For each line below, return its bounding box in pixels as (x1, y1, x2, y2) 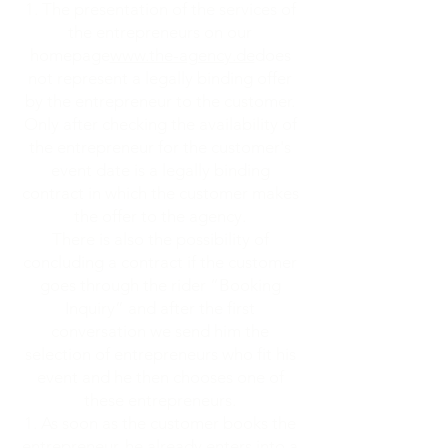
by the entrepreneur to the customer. (25, 91, 295, 111)
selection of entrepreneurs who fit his (24, 344, 296, 364)
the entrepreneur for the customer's (29, 137, 291, 157)
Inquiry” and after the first (65, 298, 255, 318)
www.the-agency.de (109, 45, 255, 65)
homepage (29, 45, 110, 65)
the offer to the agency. (74, 206, 246, 226)
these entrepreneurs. (84, 390, 236, 410)
